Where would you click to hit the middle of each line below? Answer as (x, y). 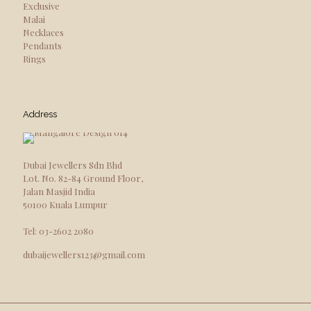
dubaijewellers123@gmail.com (84, 254)
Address (40, 114)
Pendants (42, 45)
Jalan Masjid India (59, 191)
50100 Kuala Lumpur (65, 204)
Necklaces (43, 32)
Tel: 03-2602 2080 (58, 231)
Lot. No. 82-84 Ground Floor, (83, 178)
